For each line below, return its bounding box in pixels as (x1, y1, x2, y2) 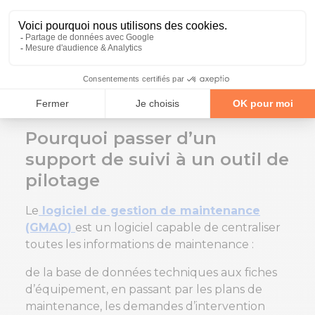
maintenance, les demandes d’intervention (25, 300, 265, 314)
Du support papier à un (25, 34, 287, 62)
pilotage (25, 170, 100, 191)
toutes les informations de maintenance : (25, 238, 254, 252)
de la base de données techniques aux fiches (25, 266, 277, 280)
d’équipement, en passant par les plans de (25, 283, 262, 297)
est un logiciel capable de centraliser (75, 221, 281, 235)
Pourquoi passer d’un (25, 128, 217, 149)
